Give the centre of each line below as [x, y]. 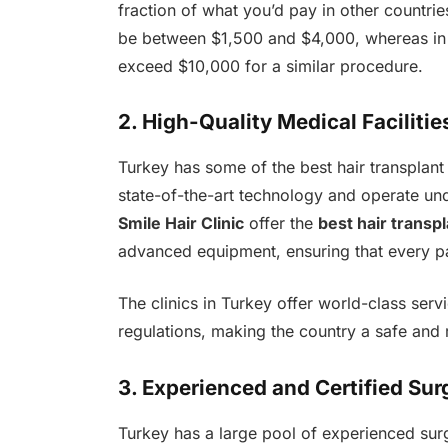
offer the [280, 222]
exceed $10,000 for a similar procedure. [270, 65]
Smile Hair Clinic [180, 222]
